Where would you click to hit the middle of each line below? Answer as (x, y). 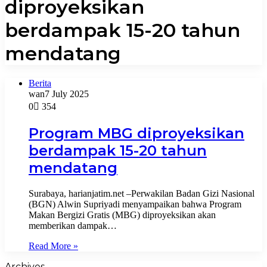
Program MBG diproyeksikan (136, 133)
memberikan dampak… (73, 225)
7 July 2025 (67, 94)
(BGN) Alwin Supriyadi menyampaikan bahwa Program (135, 204)
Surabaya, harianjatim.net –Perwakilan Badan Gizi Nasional (142, 193)
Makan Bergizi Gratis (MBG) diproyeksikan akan (122, 215)
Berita (40, 83)
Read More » (53, 246)
